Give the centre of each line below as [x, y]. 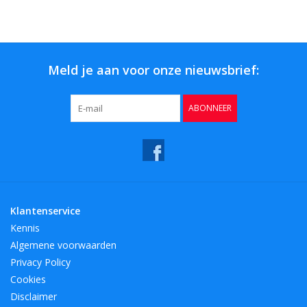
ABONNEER [210, 108]
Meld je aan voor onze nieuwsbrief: [153, 70]
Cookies [28, 280]
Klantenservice [45, 211]
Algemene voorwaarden [63, 245]
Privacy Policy [40, 262]
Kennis [25, 228]
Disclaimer [34, 297]
